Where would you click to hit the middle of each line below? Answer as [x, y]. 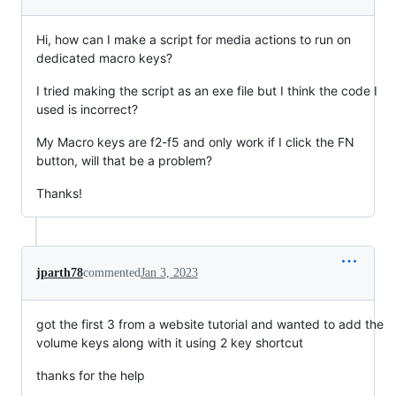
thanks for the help [91, 376]
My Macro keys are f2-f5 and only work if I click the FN [195, 142]
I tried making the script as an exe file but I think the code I [207, 91]
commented [112, 273]
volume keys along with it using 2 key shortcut [170, 343]
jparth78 [60, 273]
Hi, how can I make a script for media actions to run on [194, 40]
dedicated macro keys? [104, 58]
